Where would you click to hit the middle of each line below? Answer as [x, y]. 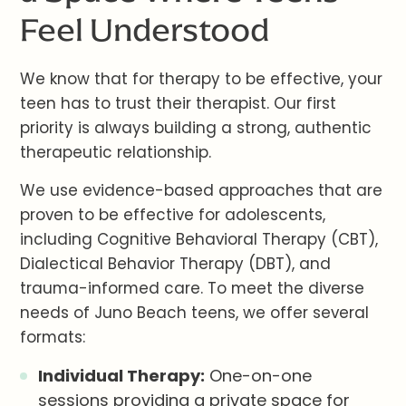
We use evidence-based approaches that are [202, 191]
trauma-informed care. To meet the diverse [193, 289]
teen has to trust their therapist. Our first [179, 104]
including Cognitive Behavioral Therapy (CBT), [199, 240]
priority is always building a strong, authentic [196, 128]
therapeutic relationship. [116, 153]
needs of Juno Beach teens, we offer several [195, 313]
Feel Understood [145, 30]
